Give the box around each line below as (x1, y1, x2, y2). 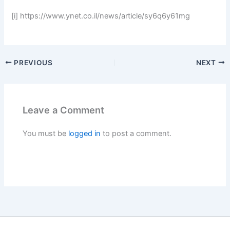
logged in (68, 128, 101, 138)
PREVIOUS (12, 58, 53, 67)
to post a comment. (101, 128, 172, 138)
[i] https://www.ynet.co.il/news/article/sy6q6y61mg (11, 11, 190, 21)
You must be (23, 128, 69, 138)
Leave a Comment (23, 104, 105, 116)
